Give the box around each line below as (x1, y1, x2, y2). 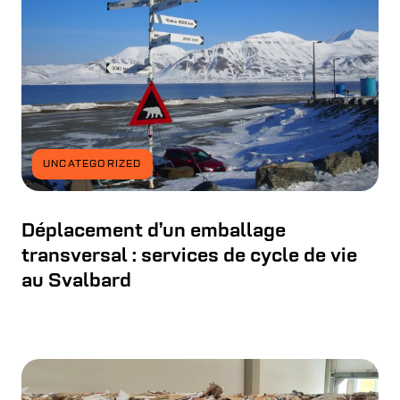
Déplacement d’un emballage (21, 221, 286, 243)
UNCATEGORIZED (43, 159, 142, 171)
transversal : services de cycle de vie (21, 246, 357, 268)
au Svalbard (21, 271, 131, 293)
